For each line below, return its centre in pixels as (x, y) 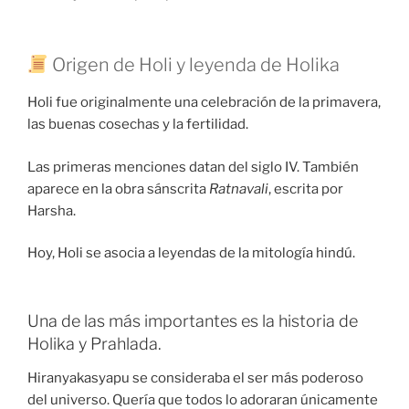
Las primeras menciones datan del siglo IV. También (193, 167)
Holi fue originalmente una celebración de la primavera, (204, 103)
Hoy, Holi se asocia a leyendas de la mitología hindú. (191, 253)
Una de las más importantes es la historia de (193, 320)
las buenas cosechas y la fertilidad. (138, 125)
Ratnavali (239, 189)
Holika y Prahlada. (94, 343)
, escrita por (306, 189)
